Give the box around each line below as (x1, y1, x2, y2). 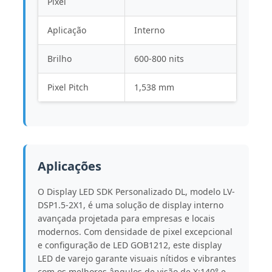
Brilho (47, 52, 72, 64)
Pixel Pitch (47, 81, 89, 93)
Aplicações (37, 157, 101, 174)
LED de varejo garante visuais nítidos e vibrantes (37, 252, 236, 264)
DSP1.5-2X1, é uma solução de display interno (37, 199, 223, 211)
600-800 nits (134, 52, 184, 64)
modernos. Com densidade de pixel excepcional (37, 225, 233, 237)
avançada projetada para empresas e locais (37, 212, 215, 224)
